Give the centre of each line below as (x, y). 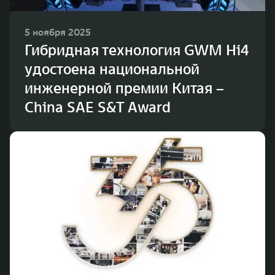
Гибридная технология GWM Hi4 (137, 50)
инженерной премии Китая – (124, 88)
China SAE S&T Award (98, 107)
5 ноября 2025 (58, 32)
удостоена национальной (112, 69)
